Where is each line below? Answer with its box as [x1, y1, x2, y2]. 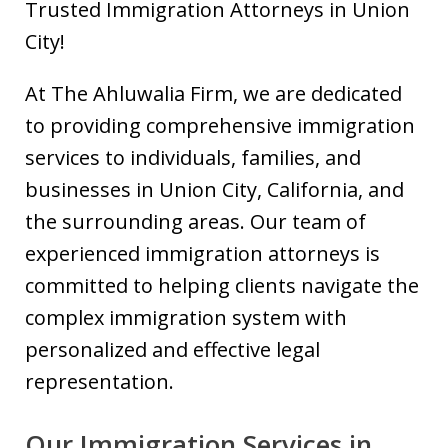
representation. [25, 368, 174, 395]
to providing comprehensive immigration [25, 112, 415, 139]
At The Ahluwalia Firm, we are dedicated [25, 80, 402, 107]
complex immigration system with [25, 304, 347, 331]
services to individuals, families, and [25, 144, 361, 171]
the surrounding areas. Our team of [25, 208, 366, 235]
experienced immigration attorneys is [25, 240, 380, 267]
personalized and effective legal [25, 336, 320, 363]
